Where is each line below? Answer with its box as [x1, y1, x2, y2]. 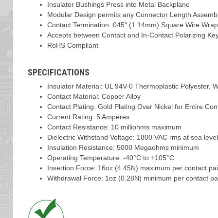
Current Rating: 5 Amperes [47, 113, 129, 121]
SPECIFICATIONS [27, 67, 90, 77]
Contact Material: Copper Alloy [47, 92, 141, 100]
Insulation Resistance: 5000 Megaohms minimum [47, 144, 199, 151]
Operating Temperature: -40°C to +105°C [47, 154, 174, 162]
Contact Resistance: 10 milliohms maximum [47, 123, 182, 131]
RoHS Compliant [47, 41, 98, 49]
